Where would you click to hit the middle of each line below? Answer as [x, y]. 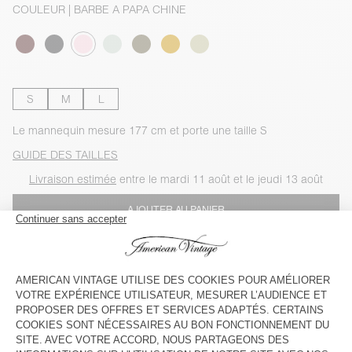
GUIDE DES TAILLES [65, 154]
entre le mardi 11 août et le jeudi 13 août [220, 179]
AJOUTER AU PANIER [176, 209]
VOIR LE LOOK [51, 297]
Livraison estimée [73, 179]
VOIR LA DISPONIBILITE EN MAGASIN [176, 245]
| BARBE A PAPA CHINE [126, 9]
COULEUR [39, 9]
